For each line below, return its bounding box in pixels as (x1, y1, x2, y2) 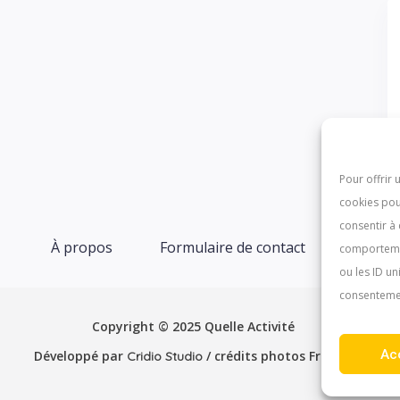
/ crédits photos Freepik (202, 347, 354, 364)
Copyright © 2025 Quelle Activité (92, 318, 295, 335)
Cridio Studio (126, 348, 203, 364)
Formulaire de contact (159, 237, 305, 257)
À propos (50, 237, 112, 257)
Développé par (33, 347, 127, 364)
